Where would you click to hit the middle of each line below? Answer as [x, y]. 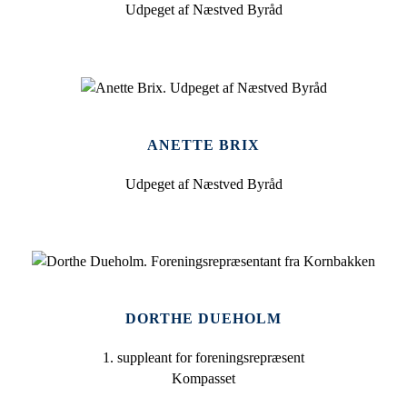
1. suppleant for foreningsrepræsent [203, 358]
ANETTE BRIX [203, 144]
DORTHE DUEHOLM [203, 319]
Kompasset [203, 379]
